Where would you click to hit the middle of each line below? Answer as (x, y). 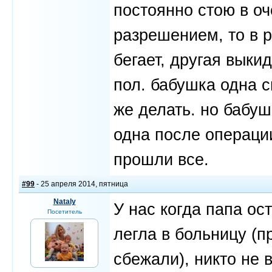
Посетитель (64, 212)
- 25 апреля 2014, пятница (81, 184)
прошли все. (161, 159)
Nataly (64, 202)
